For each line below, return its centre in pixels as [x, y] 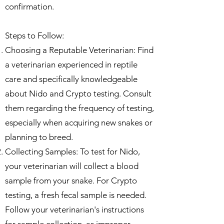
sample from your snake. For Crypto [71, 180]
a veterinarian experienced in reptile [71, 64]
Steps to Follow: [34, 35]
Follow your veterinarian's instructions [74, 209]
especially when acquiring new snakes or [79, 122]
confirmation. [29, 6]
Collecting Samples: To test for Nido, [72, 151]
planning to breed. [39, 137]
